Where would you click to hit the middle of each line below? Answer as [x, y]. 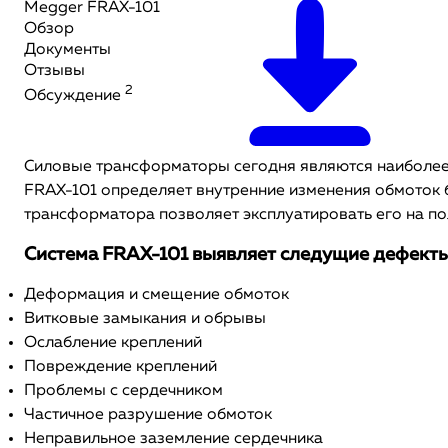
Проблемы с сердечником [123, 391]
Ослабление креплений [113, 343]
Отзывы [54, 71]
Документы [67, 50]
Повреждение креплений [120, 367]
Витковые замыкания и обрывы [145, 319]
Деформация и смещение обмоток [156, 295]
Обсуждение [74, 96]
